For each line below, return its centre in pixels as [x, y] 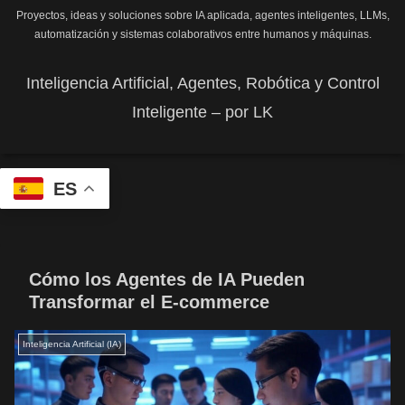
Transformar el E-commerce [149, 301]
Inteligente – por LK [202, 113]
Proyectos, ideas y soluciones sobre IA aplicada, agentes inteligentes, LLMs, [202, 16]
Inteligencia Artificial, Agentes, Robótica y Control [202, 84]
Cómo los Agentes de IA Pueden [167, 279]
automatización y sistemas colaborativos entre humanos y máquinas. [202, 35]
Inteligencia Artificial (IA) [72, 344]
